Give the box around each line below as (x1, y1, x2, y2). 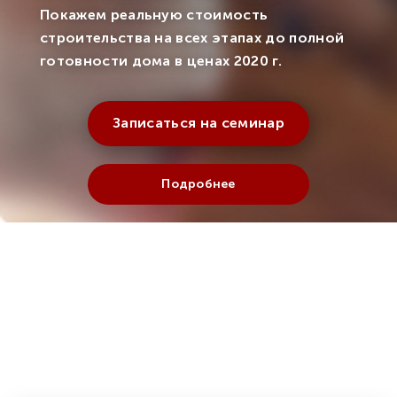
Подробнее (161, 175, 236, 191)
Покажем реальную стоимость (40, 5, 269, 23)
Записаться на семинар (113, 114, 284, 132)
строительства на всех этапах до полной (40, 28, 345, 46)
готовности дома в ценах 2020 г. (40, 51, 282, 69)
